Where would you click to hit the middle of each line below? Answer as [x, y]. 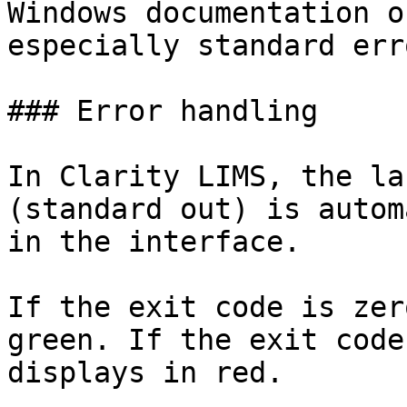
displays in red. [145, 372]
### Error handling [163, 111]
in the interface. [154, 242]
